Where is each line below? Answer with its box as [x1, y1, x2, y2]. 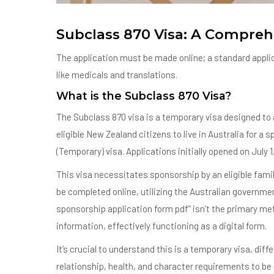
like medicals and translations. [56, 69, 177, 80]
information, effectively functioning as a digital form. [56, 220, 267, 231]
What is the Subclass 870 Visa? [56, 89, 231, 102]
